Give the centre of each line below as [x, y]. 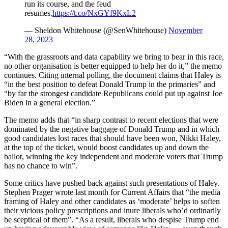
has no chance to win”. [41, 166]
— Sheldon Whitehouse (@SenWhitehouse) [96, 31]
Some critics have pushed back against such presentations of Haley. [112, 183]
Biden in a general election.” [50, 103]
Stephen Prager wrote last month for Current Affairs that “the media [112, 192]
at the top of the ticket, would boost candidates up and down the [106, 148]
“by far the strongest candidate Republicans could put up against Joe [113, 94]
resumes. [38, 13]
